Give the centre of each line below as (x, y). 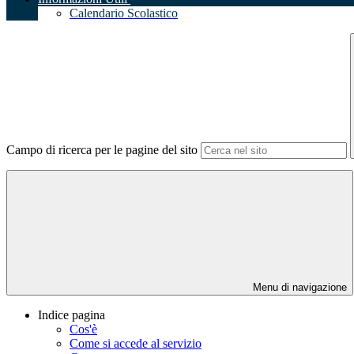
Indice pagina (72, 315)
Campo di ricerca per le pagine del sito (102, 150)
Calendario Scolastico (124, 13)
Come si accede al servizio (136, 344)
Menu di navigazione (298, 288)
